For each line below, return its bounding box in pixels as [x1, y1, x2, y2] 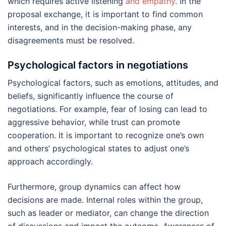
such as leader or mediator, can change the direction [8, 207, 209, 218]
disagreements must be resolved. [8, 35, 134, 45]
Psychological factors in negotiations [8, 59, 188, 71]
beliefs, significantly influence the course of [8, 90, 174, 101]
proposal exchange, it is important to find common [8, 9, 203, 19]
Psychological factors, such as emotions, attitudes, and [8, 77, 218, 88]
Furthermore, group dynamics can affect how [8, 181, 181, 192]
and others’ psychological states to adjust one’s [8, 143, 189, 153]
